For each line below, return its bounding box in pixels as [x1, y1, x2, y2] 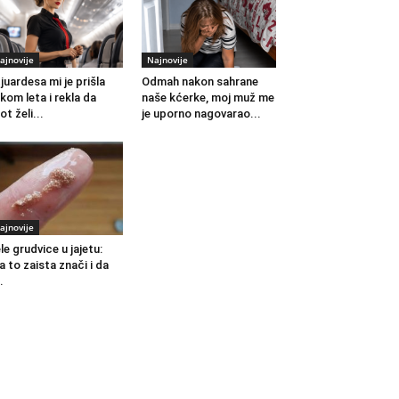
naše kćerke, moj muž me [141, 91, 274, 105]
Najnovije [146, 53, 188, 67]
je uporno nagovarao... [141, 107, 261, 121]
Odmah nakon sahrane [141, 75, 258, 89]
